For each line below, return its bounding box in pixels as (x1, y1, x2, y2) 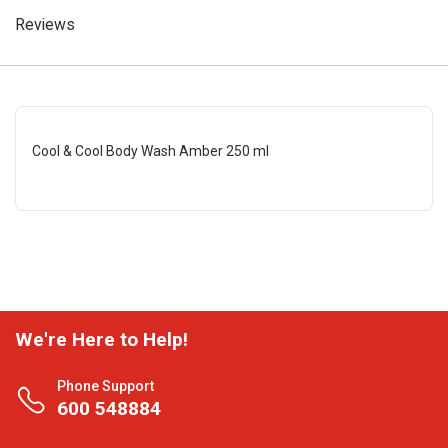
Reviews (15, 15, 75, 34)
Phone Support (57, 378, 154, 394)
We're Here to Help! (15, 328, 188, 351)
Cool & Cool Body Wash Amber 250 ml (32, 143, 269, 159)
